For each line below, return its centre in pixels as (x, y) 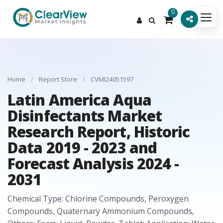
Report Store (58, 79)
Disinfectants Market (85, 116)
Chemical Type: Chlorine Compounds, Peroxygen (98, 199)
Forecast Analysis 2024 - (93, 164)
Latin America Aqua (79, 100)
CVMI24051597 (112, 79)
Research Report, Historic (99, 132)
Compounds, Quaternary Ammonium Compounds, (101, 211)
